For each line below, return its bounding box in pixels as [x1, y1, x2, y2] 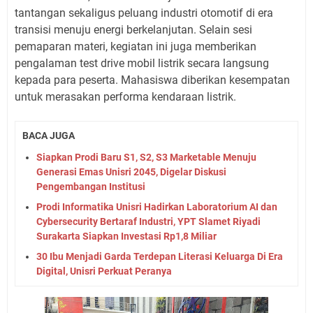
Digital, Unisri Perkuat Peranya [36, 265, 172, 277]
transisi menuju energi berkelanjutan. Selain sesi [15, 23, 252, 37]
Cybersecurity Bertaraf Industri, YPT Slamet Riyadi [36, 215, 261, 227]
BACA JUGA [22, 130, 75, 142]
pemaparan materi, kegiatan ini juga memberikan [15, 40, 256, 54]
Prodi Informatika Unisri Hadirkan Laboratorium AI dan [36, 201, 277, 212]
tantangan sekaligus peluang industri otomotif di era [15, 6, 273, 20]
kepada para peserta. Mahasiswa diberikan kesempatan [15, 73, 290, 87]
